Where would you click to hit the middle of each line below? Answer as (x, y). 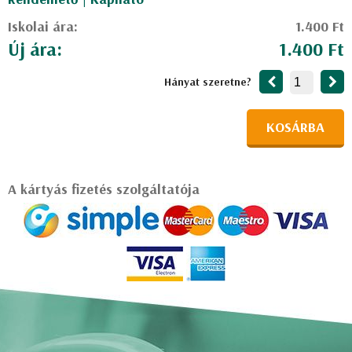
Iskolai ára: (43, 26)
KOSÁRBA (295, 127)
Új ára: (35, 49)
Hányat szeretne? (208, 82)
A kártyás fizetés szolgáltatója (104, 189)
